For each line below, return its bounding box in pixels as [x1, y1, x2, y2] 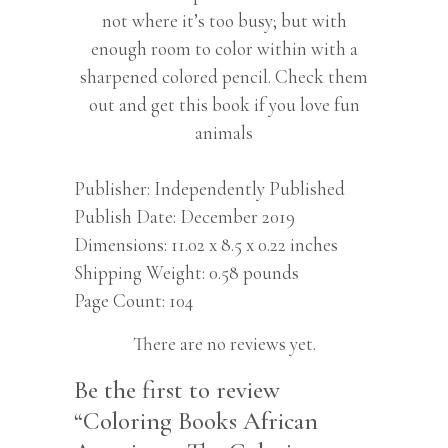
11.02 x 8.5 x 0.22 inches [171, 233, 338, 257]
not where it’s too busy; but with [101, 9, 347, 33]
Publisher [74, 177, 147, 201]
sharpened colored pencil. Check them [80, 65, 368, 89]
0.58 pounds [209, 261, 299, 285]
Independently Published [154, 177, 345, 201]
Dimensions [74, 233, 164, 257]
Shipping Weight [74, 261, 202, 285]
